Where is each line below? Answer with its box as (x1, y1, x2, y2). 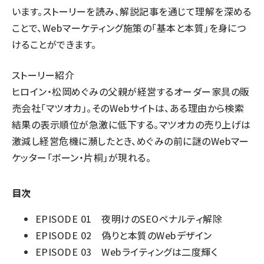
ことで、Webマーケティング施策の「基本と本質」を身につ (12, 21, 246, 35)
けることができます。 (12, 37, 97, 51)
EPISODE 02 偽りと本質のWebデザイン (35, 228, 212, 242)
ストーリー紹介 (12, 68, 75, 82)
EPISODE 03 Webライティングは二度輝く (35, 245, 218, 259)
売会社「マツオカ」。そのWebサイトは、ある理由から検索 (12, 101, 245, 115)
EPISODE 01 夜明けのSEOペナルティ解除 (35, 212, 222, 226)
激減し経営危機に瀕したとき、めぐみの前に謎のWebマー (12, 134, 249, 148)
